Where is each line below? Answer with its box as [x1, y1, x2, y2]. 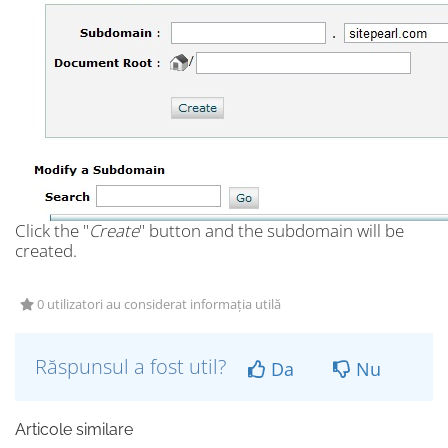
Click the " [15, 219, 89, 242]
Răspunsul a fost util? [35, 353, 231, 380]
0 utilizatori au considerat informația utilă [34, 296, 281, 313]
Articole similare [15, 420, 133, 439]
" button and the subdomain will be [139, 219, 404, 242]
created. [15, 239, 77, 262]
